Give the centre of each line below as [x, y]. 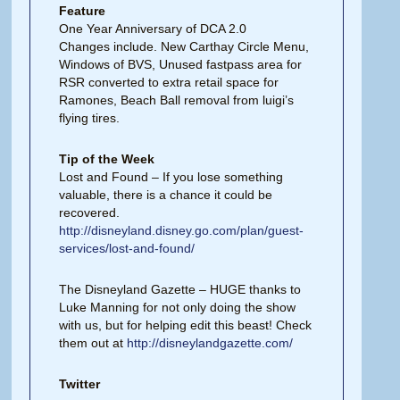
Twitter [80, 384]
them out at [93, 343]
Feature [83, 11]
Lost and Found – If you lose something [171, 177]
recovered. [90, 212]
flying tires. [90, 118]
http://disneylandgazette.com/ [210, 343]
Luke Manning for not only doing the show [178, 307]
